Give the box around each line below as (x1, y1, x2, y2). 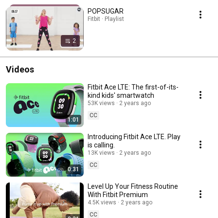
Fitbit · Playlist (88, 15, 124, 22)
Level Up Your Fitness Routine (88, 182, 178, 190)
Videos (6, 64, 34, 74)
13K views (88, 149, 115, 156)
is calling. (88, 141, 115, 149)
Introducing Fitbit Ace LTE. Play (88, 132, 181, 141)
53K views (88, 99, 115, 107)
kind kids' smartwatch (88, 91, 154, 99)
